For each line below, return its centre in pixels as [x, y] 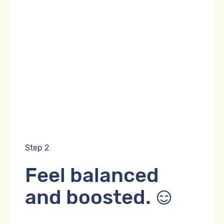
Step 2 [37, 147]
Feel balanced [92, 175]
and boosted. [90, 197]
